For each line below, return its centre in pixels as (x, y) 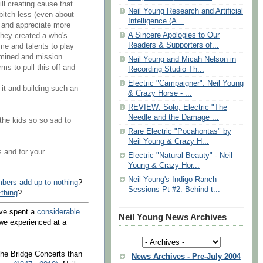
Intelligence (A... (156, 21)
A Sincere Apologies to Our (174, 36)
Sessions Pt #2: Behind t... (174, 190)
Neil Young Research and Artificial (186, 11)
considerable (58, 212)
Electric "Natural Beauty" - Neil (180, 156)
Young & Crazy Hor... (164, 166)
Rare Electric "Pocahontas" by (180, 132)
